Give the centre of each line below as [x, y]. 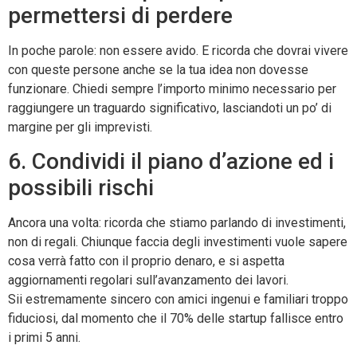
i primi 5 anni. [44, 338]
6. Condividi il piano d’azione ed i [171, 162]
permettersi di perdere [120, 15]
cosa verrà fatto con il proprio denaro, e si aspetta [146, 261]
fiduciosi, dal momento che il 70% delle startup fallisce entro [176, 319]
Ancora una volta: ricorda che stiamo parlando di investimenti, [177, 223]
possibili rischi [81, 188]
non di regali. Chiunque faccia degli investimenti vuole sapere [178, 242]
